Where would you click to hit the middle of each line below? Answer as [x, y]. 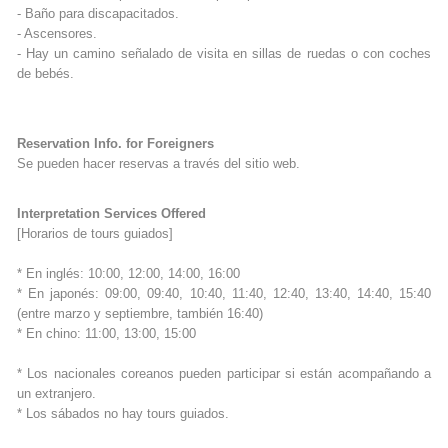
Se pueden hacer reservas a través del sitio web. [158, 164]
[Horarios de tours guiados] [95, 234]
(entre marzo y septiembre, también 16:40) [140, 314]
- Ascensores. [57, 34]
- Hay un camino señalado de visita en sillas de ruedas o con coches [224, 54]
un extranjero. [56, 394]
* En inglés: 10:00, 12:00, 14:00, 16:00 [128, 274]
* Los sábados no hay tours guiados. [123, 414]
